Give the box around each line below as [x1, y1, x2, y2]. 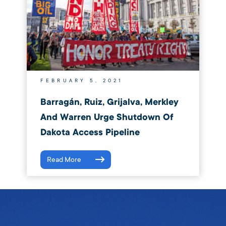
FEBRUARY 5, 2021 [40, 78, 123, 84]
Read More [46, 155, 81, 164]
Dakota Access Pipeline [40, 127, 140, 139]
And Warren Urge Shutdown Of [40, 111, 174, 124]
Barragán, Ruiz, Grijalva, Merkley [40, 96, 179, 108]
